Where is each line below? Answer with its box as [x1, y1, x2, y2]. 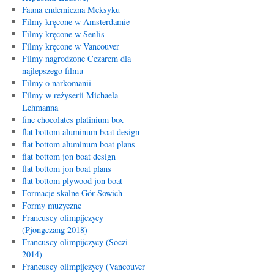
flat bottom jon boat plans [21, 163, 111, 174]
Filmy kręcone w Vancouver [21, 40, 119, 52]
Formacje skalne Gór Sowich [21, 187, 122, 199]
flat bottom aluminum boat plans [21, 138, 135, 150]
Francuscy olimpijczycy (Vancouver [21, 261, 145, 272]
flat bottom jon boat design [21, 150, 116, 162]
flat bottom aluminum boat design [21, 126, 139, 138]
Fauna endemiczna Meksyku [21, 4, 120, 15]
